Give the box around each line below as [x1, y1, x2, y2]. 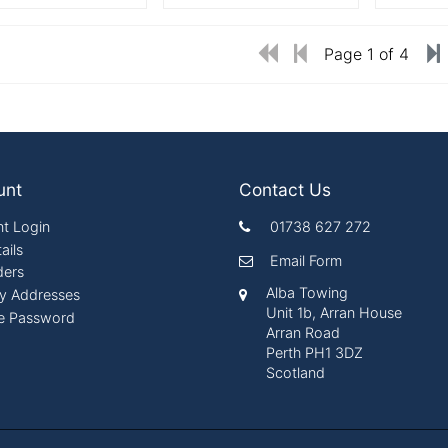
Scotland [266, 363, 326, 381]
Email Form [270, 252, 343, 270]
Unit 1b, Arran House [266, 303, 403, 321]
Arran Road [266, 323, 341, 341]
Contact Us [239, 179, 331, 201]
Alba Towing [266, 283, 349, 301]
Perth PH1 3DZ [266, 343, 364, 361]
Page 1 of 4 [323, 44, 409, 65]
